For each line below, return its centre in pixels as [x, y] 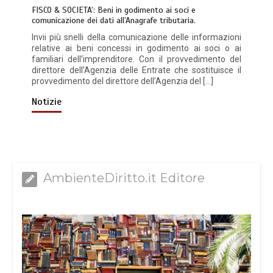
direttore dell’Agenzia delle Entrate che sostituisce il [136, 70]
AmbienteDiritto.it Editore [124, 178]
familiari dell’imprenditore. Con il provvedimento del [136, 59]
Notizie [47, 101]
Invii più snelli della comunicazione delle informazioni [136, 37]
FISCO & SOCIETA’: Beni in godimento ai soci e [114, 10]
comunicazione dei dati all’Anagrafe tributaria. [114, 20]
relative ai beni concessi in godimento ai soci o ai [136, 48]
